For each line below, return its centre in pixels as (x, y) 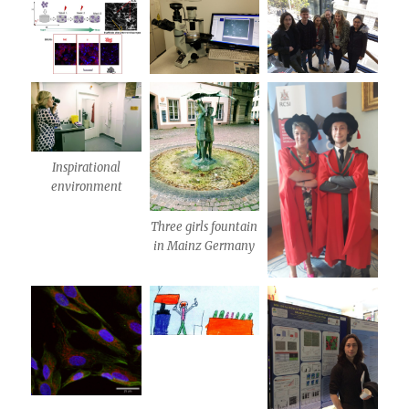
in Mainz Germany (204, 246)
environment (86, 186)
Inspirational (87, 167)
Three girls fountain (204, 227)
